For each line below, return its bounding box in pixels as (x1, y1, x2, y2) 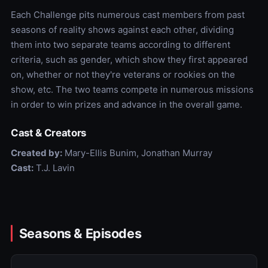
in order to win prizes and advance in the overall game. (10, 98, 242, 110)
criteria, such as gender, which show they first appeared (10, 53, 248, 65)
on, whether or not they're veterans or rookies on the (10, 68, 235, 80)
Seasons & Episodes (19, 225, 142, 241)
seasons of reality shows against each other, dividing (10, 23, 234, 35)
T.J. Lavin (33, 162, 75, 173)
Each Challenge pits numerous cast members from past (10, 8, 245, 20)
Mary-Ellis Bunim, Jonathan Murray (62, 147, 212, 159)
